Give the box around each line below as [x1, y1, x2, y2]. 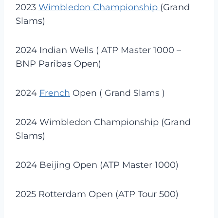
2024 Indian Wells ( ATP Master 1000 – [16, 44, 181, 55]
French [39, 87, 70, 98]
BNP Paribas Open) [16, 58, 101, 69]
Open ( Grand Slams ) [70, 87, 165, 98]
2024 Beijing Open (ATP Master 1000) [16, 159, 179, 170]
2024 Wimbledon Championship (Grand [16, 116, 191, 127]
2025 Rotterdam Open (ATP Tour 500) [16, 188, 179, 200]
